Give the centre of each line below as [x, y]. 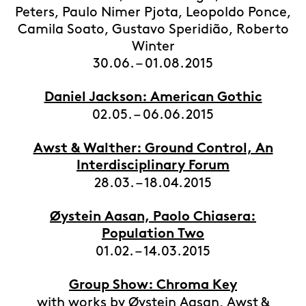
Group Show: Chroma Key [153, 286]
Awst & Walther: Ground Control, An [153, 149]
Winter [153, 46]
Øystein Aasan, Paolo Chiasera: [153, 218]
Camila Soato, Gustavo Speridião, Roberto [153, 29]
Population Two [153, 235]
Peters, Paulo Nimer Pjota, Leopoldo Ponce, [153, 12]
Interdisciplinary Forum [153, 166]
